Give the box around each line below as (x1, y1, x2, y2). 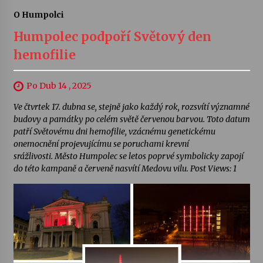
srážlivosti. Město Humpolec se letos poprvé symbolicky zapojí (13, 150, 244, 161)
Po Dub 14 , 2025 (26, 80, 92, 91)
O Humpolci (13, 9, 63, 20)
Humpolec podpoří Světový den (13, 28, 211, 45)
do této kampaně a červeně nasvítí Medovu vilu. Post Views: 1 (13, 163, 237, 174)
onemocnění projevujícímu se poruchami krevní (13, 138, 189, 149)
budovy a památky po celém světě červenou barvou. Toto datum (13, 113, 250, 124)
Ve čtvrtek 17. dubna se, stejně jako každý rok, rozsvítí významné (13, 101, 249, 112)
